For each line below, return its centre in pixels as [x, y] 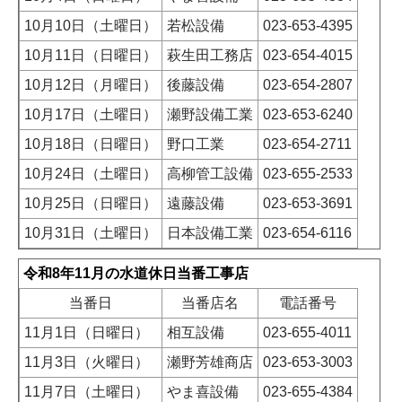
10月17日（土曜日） [91, 115]
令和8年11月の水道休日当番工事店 [136, 274]
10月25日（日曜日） [91, 204]
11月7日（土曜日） [87, 392]
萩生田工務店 [210, 56]
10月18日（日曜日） [91, 144]
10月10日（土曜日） [91, 26]
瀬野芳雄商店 [210, 363]
